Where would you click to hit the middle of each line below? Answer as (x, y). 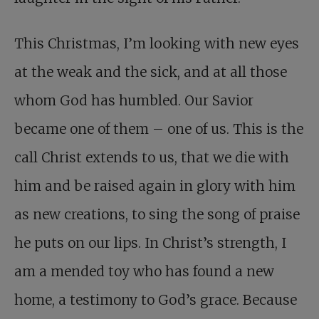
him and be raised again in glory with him (155, 186)
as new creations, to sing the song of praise (157, 214)
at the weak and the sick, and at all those (151, 72)
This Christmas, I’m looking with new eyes (157, 43)
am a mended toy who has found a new (144, 271)
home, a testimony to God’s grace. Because (156, 300)
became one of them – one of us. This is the (159, 129)
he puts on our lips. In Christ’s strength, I (150, 243)
